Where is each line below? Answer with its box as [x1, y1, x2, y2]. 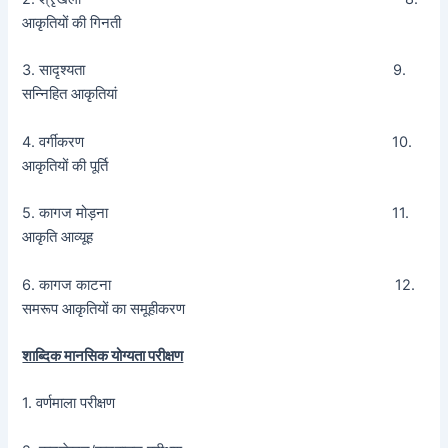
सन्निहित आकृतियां [22, 85, 118, 104]
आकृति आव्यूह [22, 228, 94, 247]
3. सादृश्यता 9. [22, 61, 407, 80]
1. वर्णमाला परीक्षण [22, 394, 116, 413]
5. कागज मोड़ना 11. [22, 204, 410, 223]
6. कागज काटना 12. [22, 275, 416, 294]
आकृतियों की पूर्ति [22, 156, 109, 175]
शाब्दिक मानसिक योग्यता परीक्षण [22, 346, 184, 365]
